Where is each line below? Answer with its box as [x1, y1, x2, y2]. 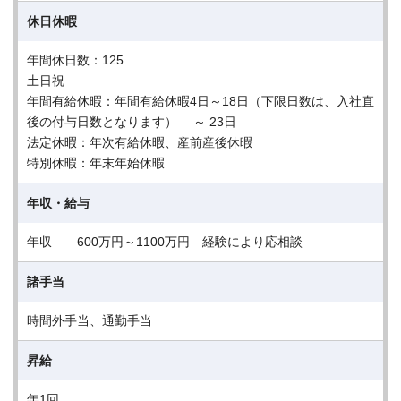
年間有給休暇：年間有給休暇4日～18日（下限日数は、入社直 [27, 94, 374, 108]
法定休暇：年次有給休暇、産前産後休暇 [27, 135, 252, 149]
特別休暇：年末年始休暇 [27, 156, 165, 170]
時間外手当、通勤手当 [27, 313, 152, 328]
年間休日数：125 [27, 53, 124, 67]
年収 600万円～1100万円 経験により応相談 [27, 235, 303, 249]
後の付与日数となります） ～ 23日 [27, 115, 236, 129]
